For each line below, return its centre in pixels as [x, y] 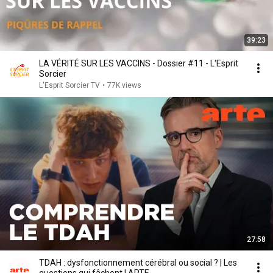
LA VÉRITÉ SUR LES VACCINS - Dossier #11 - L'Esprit [139, 63]
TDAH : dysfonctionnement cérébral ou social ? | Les [138, 263]
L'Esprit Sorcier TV [69, 85]
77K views [124, 85]
